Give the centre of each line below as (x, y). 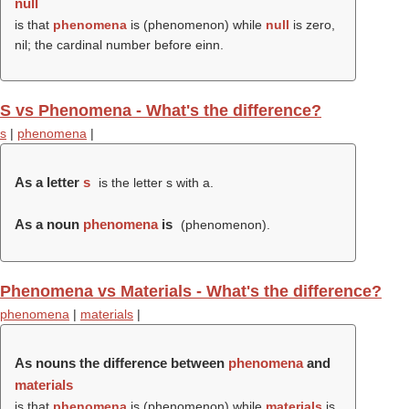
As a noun (49, 224)
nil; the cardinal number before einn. (119, 45)
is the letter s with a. (154, 183)
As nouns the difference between (121, 363)
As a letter (49, 182)
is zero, (312, 25)
